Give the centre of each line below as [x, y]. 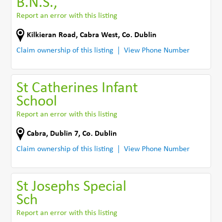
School [37, 102]
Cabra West [99, 35]
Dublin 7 [64, 134]
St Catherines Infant [77, 88]
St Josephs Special [72, 187]
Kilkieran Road [52, 35]
